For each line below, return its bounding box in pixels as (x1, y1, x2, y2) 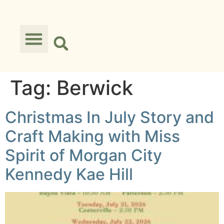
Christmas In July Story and (5, 107, 214, 127)
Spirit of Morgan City (5, 145, 162, 165)
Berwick (56, 75, 133, 100)
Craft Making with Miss (5, 126, 180, 146)
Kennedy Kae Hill (5, 164, 133, 184)
